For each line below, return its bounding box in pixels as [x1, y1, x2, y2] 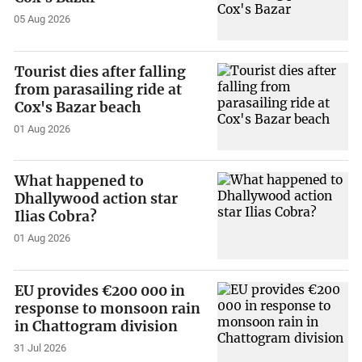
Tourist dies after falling [15, 62, 187, 81]
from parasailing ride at [15, 80, 183, 99]
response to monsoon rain [15, 299, 201, 318]
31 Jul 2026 [14, 341, 67, 354]
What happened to [15, 172, 145, 191]
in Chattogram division [15, 317, 179, 335]
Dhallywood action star [15, 190, 179, 208]
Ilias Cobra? [15, 208, 98, 226]
